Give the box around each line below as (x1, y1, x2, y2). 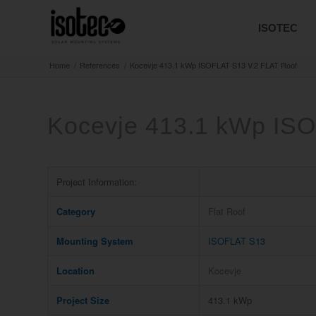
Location (56, 264, 95, 277)
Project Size (56, 293, 109, 307)
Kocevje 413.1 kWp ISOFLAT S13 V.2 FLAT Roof (130, 59, 297, 71)
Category (56, 205, 95, 218)
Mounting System (56, 234, 133, 248)
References (80, 59, 120, 71)
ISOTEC (258, 22, 298, 34)
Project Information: (56, 175, 137, 188)
